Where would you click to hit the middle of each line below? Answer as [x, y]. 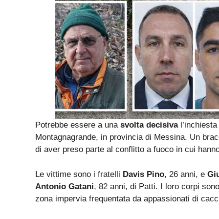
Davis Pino [143, 174]
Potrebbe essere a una [78, 125]
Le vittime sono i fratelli [79, 174]
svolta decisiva [149, 125]
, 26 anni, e [186, 174]
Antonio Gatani [65, 186]
